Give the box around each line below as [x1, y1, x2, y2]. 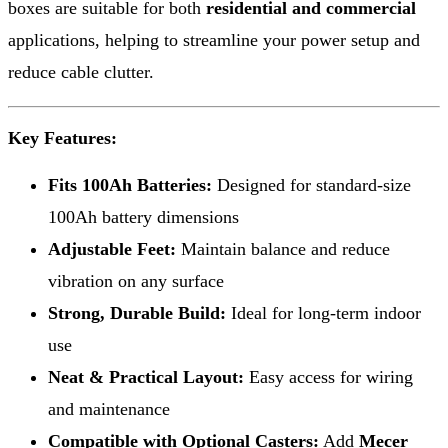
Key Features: [8, 127, 117, 148]
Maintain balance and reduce [176, 238, 390, 259]
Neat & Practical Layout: [48, 366, 244, 387]
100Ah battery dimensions [48, 206, 239, 227]
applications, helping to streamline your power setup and [8, 29, 420, 50]
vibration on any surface [48, 270, 224, 291]
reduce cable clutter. [8, 61, 154, 82]
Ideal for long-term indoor [226, 302, 421, 323]
